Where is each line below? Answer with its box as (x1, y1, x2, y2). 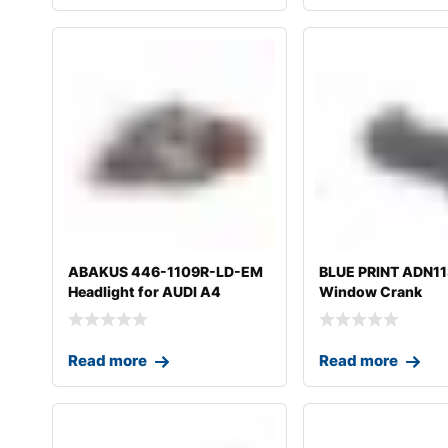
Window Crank (319, 282, 423, 300)
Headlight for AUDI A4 (68, 282, 221, 300)
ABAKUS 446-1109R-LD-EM (68, 262, 263, 280)
